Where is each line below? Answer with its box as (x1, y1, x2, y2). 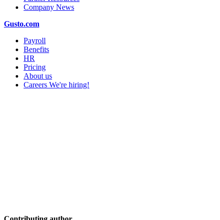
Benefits (24, 45, 49, 54)
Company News (24, 3, 74, 11)
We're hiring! (49, 81, 89, 89)
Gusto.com (4, 20, 39, 28)
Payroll (24, 36, 46, 45)
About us (24, 72, 52, 80)
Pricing (24, 63, 46, 71)
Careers (24, 81, 49, 89)
